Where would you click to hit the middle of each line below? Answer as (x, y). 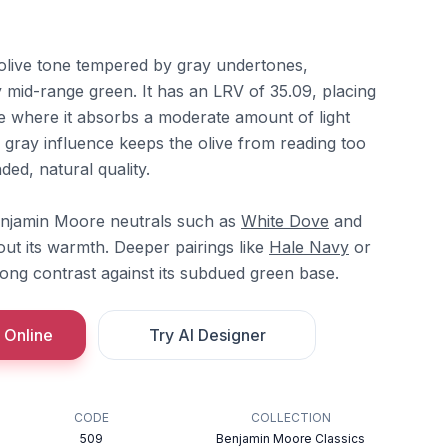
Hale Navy (309, 247)
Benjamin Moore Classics (291, 438)
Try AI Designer (207, 335)
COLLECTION (290, 417)
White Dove (285, 221)
